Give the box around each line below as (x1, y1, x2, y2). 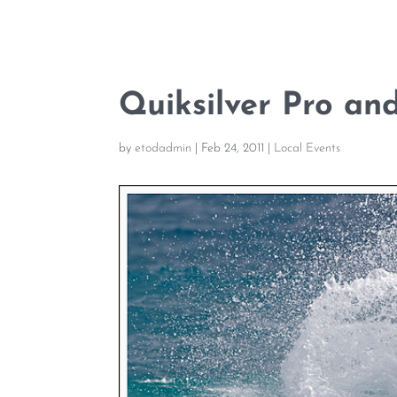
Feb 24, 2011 (201, 142, 265, 155)
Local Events (274, 142, 341, 155)
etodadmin (135, 142, 192, 155)
